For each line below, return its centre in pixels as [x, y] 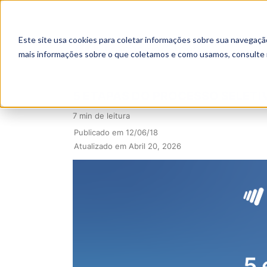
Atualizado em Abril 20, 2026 [128, 146]
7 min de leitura [101, 116]
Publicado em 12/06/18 [116, 132]
